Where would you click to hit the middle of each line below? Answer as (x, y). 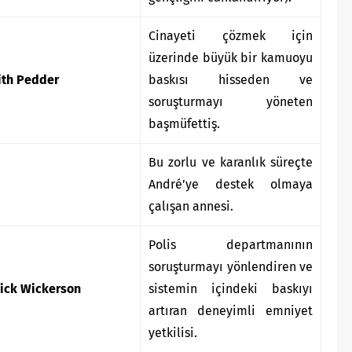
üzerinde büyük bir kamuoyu (231, 58)
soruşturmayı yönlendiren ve (231, 267)
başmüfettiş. (184, 124)
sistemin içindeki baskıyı (231, 289)
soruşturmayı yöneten (231, 102)
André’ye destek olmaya (231, 185)
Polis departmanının (231, 245)
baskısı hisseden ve (231, 80)
